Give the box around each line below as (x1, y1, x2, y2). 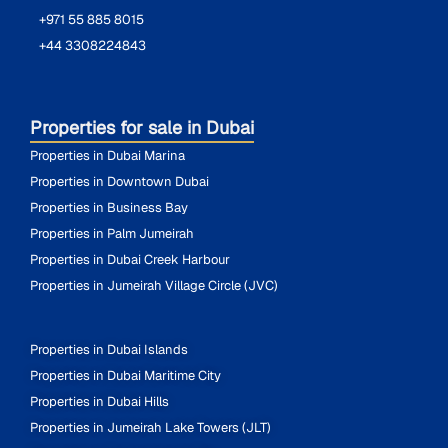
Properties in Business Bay (30, 198, 188, 216)
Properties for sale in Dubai (30, 115, 254, 139)
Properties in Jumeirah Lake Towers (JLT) (30, 418, 271, 436)
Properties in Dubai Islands (30, 340, 188, 358)
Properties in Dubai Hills (30, 392, 169, 410)
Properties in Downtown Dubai (30, 172, 209, 190)
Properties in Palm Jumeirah (30, 224, 194, 242)
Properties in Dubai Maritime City (30, 366, 221, 384)
